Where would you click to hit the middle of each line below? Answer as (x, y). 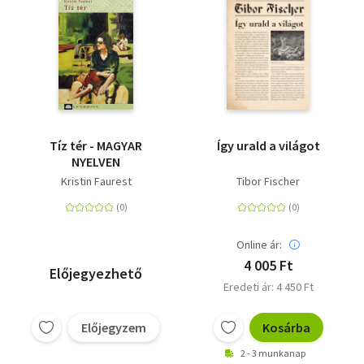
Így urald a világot (268, 145)
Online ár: (259, 245)
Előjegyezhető (96, 273)
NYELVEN (96, 162)
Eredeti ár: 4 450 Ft (268, 287)
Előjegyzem (114, 327)
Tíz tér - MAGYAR (96, 145)
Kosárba (286, 327)
